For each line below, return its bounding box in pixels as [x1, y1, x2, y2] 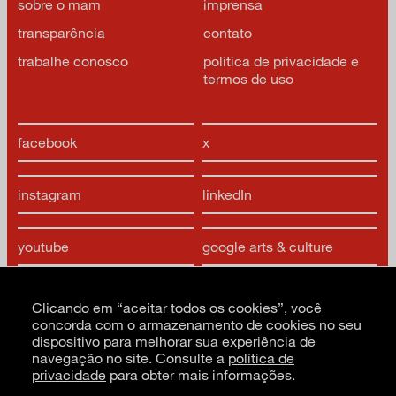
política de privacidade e [202, 52, 359, 70]
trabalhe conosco [18, 52, 128, 70]
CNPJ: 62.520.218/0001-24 [18, 369, 156, 385]
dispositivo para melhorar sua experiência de [32, 332, 316, 349]
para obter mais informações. [106, 366, 295, 383]
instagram [18, 186, 81, 203]
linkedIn [202, 186, 252, 203]
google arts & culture [202, 238, 333, 255]
